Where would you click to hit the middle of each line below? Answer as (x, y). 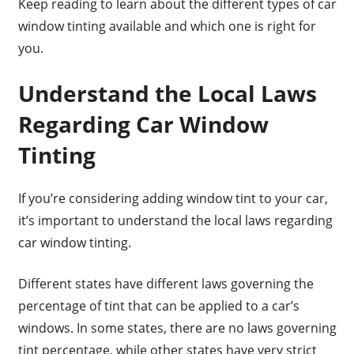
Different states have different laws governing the (166, 284)
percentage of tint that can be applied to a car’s (158, 306)
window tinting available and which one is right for (167, 26)
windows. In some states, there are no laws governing (177, 328)
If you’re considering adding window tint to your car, (173, 199)
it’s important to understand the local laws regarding (175, 221)
